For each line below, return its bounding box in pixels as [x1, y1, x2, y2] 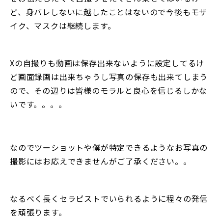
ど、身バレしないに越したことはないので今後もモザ [10, 6, 208, 18]
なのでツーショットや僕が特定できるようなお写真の [10, 141, 208, 154]
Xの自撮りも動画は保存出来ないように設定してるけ [10, 57, 205, 69]
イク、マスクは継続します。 [10, 20, 116, 32]
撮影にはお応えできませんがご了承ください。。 [10, 155, 192, 167]
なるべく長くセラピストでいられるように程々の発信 [10, 192, 208, 205]
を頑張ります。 [10, 206, 67, 219]
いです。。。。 [10, 98, 67, 110]
